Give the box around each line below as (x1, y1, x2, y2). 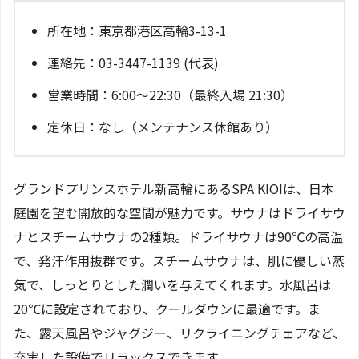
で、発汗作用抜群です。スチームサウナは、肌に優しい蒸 (14, 250, 345, 270)
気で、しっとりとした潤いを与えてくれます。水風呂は (14, 274, 331, 294)
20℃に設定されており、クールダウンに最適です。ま (14, 298, 321, 318)
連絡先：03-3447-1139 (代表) (47, 52, 219, 72)
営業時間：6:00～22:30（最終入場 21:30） (47, 84, 293, 104)
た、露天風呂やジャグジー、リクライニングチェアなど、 (14, 322, 345, 342)
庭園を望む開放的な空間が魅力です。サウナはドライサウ (14, 202, 345, 222)
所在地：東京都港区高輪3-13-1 (47, 20, 227, 40)
